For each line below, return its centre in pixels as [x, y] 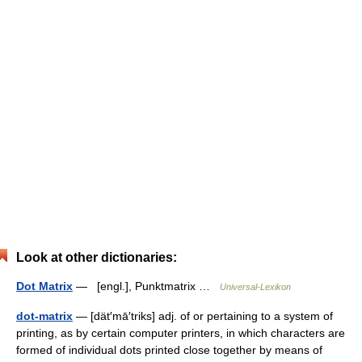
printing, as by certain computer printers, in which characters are [181, 333]
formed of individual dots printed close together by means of [169, 350]
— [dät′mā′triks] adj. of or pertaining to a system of [203, 316]
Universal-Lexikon [255, 287]
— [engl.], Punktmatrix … [146, 286]
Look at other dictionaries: [97, 257]
